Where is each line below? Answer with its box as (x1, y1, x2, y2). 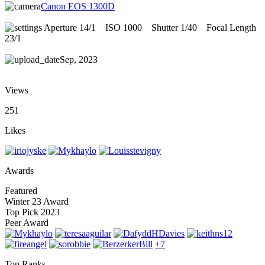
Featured (5, 185, 37, 196)
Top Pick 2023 (5, 206, 60, 217)
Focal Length (206, 22, 256, 33)
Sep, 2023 (60, 54, 98, 64)
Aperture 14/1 (44, 22, 96, 33)
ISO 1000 (105, 22, 142, 33)
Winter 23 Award (5, 196, 69, 206)
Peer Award (5, 217, 49, 228)
